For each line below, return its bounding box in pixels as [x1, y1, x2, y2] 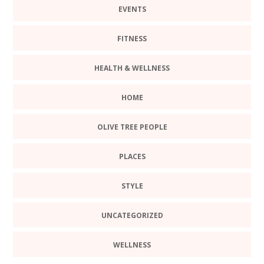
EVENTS [118, 4, 146, 14]
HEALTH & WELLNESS [94, 62, 170, 73]
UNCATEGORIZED [101, 210, 163, 220]
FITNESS [117, 33, 147, 44]
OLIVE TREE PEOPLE [97, 121, 167, 132]
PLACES [118, 151, 146, 161]
